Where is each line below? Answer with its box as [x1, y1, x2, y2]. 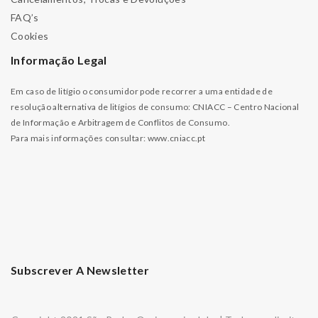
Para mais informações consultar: [11, 133, 148, 143]
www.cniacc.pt [147, 133, 206, 143]
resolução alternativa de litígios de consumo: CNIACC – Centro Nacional [11, 102, 300, 112]
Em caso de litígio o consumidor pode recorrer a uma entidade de [11, 86, 273, 97]
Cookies [11, 30, 49, 42]
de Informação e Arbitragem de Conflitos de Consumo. [11, 117, 230, 128]
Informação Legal [11, 53, 107, 67]
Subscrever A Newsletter [11, 263, 150, 277]
